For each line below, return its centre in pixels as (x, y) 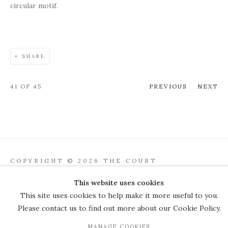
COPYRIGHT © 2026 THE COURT (83, 161)
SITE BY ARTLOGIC (94, 190)
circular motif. (34, 6)
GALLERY (31, 173)
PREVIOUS (168, 86)
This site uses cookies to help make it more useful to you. (119, 195)
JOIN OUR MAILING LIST (81, 211)
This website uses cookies (119, 183)
